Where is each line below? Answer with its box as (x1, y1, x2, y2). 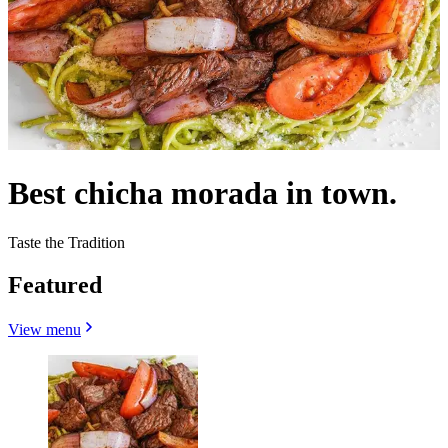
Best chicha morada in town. (8, 175, 397, 212)
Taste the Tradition (8, 233, 125, 251)
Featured (8, 271, 102, 298)
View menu (8, 320, 81, 338)
